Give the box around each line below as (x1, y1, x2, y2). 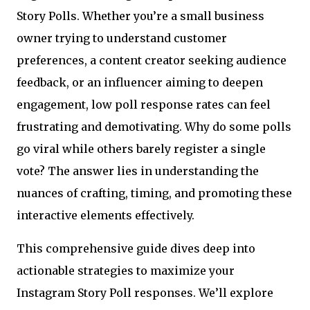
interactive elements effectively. (17, 208, 194, 222)
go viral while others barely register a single (17, 142, 266, 156)
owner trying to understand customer (17, 31, 227, 45)
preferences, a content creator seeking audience (17, 53, 286, 67)
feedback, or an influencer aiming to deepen (17, 75, 263, 89)
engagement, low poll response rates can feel (17, 98, 271, 111)
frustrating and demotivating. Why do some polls (17, 120, 291, 134)
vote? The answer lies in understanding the (17, 164, 259, 178)
